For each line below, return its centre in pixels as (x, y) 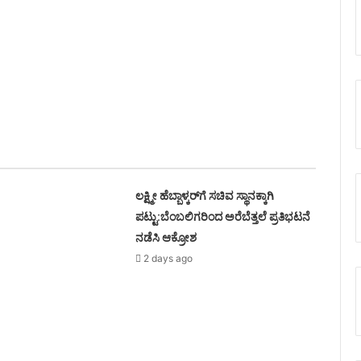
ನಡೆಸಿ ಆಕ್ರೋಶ (166, 237)
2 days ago (168, 258)
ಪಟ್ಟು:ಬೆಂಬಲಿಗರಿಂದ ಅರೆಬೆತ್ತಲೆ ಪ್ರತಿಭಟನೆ (223, 216)
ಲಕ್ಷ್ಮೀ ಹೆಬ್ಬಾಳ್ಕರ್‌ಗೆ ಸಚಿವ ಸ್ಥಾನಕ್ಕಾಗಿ (205, 195)
